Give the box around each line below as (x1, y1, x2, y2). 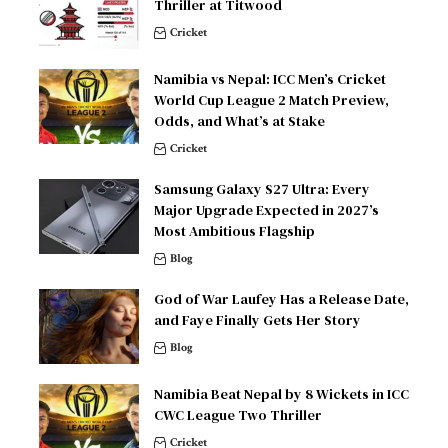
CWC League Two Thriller (154, 405, 322, 426)
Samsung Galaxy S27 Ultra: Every (154, 179, 370, 200)
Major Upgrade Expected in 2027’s (154, 200, 379, 221)
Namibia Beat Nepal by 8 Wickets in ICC (154, 384, 409, 405)
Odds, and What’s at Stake (154, 111, 325, 132)
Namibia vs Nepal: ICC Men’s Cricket (154, 69, 386, 90)
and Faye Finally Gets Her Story (154, 310, 361, 331)
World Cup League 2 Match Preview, (154, 90, 389, 111)
